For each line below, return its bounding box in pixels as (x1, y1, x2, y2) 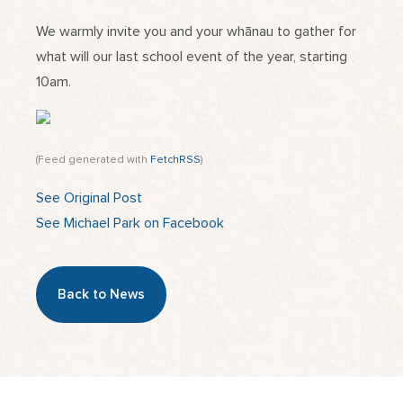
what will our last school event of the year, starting (36, 49, 347, 64)
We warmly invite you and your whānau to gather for (36, 23, 356, 39)
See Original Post (36, 190, 142, 205)
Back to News (58, 288, 145, 302)
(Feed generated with (36, 154, 150, 166)
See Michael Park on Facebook (36, 215, 224, 230)
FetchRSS (150, 154, 201, 166)
